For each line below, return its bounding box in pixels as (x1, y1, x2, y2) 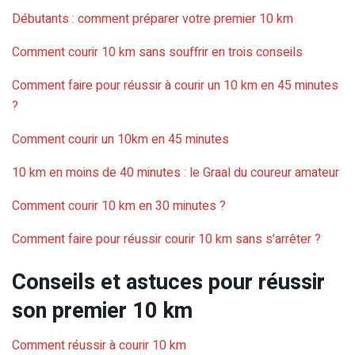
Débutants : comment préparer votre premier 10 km (12, 10, 293, 29)
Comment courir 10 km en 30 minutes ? (12, 197, 226, 216)
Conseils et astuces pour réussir (12, 265, 325, 298)
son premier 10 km (12, 294, 193, 326)
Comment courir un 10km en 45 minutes (12, 130, 229, 150)
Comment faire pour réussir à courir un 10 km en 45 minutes (12, 76, 338, 96)
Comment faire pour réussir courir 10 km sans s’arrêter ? (12, 230, 321, 250)
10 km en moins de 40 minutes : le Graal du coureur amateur (12, 163, 339, 183)
